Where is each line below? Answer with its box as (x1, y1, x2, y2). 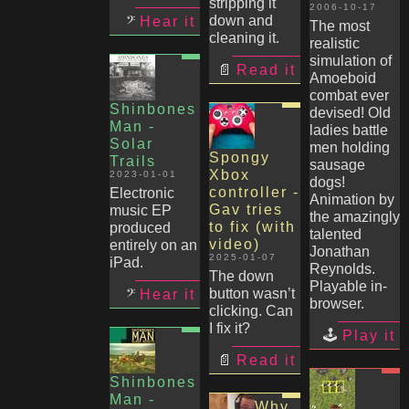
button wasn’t (209, 286, 295, 301)
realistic (309, 36, 360, 51)
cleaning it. (209, 30, 279, 46)
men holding (309, 140, 390, 155)
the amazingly (309, 209, 400, 225)
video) (209, 236, 260, 252)
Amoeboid (309, 70, 376, 86)
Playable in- (309, 278, 387, 294)
